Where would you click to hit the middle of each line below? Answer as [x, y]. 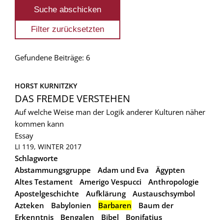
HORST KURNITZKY [46, 85]
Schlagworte [36, 158]
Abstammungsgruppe [53, 170]
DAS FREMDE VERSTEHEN [72, 98]
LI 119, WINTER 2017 [48, 146]
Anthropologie [174, 181]
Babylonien [71, 205]
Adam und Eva [123, 170]
